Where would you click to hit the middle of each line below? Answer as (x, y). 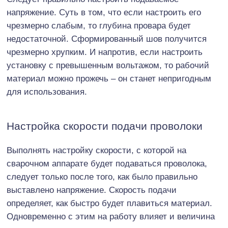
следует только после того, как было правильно (102, 177)
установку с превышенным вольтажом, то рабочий (108, 66)
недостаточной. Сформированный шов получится (107, 39)
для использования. (47, 92)
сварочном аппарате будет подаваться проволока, (107, 164)
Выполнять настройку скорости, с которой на (96, 151)
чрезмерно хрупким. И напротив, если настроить (105, 52)
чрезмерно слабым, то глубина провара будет (99, 26)
